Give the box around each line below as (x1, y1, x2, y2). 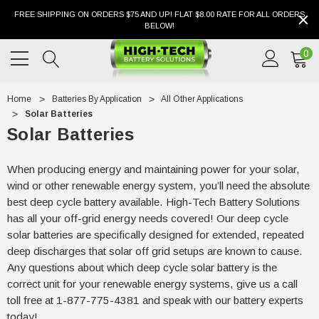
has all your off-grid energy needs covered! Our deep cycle (7, 212, 288, 224)
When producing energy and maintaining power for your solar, (7, 163, 300, 175)
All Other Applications (161, 94, 243, 104)
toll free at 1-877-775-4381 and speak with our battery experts (7, 294, 303, 306)
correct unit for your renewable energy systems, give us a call (7, 278, 298, 290)
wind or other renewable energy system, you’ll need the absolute (7, 179, 310, 192)
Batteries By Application (51, 94, 142, 104)
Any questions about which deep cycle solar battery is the (7, 261, 277, 273)
